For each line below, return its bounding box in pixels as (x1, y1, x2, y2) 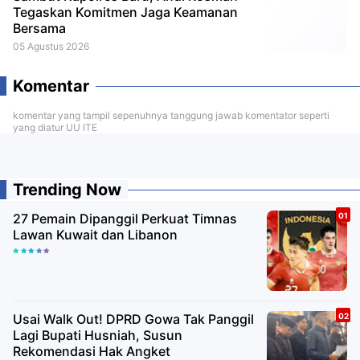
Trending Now (13, 179, 121, 199)
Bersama (13, 19, 66, 36)
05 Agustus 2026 (13, 39, 89, 52)
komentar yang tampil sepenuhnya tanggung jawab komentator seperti (13, 108, 329, 121)
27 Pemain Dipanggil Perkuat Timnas (13, 210, 237, 227)
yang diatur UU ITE (13, 121, 97, 133)
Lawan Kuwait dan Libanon (13, 226, 178, 243)
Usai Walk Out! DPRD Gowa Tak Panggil (13, 310, 254, 327)
